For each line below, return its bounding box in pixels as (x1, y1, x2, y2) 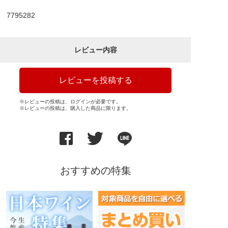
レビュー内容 (74, 46, 117, 54)
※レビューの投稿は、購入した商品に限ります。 (19, 105, 131, 111)
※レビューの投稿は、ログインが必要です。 (19, 99, 121, 105)
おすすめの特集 (60, 165, 131, 177)
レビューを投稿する (59, 76, 132, 85)
